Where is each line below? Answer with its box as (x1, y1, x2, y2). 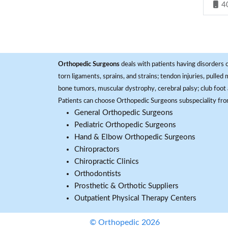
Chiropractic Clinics (74, 158, 139, 165)
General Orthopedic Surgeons (74, 109, 173, 117)
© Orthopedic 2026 (89, 218, 160, 226)
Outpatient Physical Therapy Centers (74, 194, 196, 202)
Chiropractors (74, 146, 120, 153)
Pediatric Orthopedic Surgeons (74, 121, 176, 129)
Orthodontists (74, 170, 121, 178)
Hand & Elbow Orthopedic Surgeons (74, 133, 195, 141)
